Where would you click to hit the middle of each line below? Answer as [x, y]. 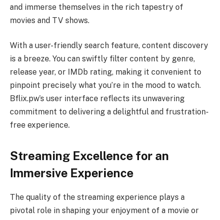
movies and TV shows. [50, 20]
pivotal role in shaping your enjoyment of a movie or [104, 211]
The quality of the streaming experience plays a [97, 197]
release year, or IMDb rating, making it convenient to [106, 72]
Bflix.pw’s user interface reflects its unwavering [97, 99]
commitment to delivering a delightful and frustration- [109, 112]
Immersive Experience [72, 173]
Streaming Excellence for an [89, 156]
